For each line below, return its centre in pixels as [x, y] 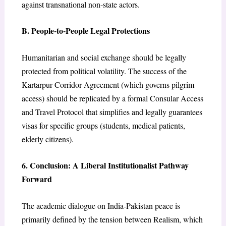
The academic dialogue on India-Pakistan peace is [101, 205]
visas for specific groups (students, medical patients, [103, 125]
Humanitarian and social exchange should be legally [104, 57]
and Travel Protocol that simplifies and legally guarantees [112, 111]
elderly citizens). [47, 139]
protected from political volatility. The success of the [104, 71]
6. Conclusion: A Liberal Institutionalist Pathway [105, 165]
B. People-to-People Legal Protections [86, 31]
